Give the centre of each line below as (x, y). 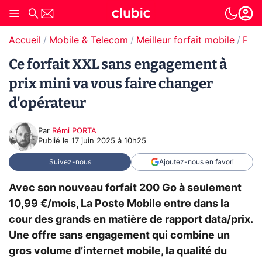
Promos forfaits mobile (252, 40)
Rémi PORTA (74, 131)
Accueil (25, 40)
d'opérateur (47, 103)
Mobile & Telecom (89, 40)
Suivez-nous (70, 162)
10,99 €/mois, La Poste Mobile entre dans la (119, 204)
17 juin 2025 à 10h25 (109, 141)
